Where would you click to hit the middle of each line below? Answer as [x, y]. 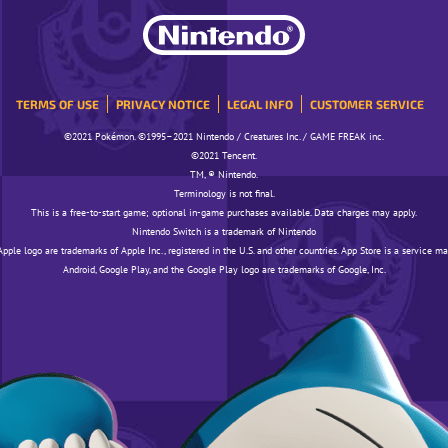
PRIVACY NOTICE [163, 103]
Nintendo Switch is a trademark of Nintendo [224, 231]
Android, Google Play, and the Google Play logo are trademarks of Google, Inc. [224, 269]
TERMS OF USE [57, 103]
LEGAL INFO [260, 103]
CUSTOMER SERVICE [367, 103]
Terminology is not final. [224, 193]
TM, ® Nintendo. [224, 174]
